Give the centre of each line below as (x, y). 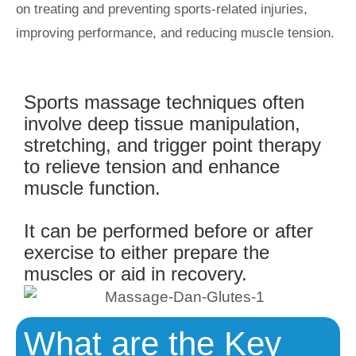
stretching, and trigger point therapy (172, 145)
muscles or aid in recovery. (135, 274)
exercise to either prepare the (147, 252)
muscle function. (92, 188)
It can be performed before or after (168, 231)
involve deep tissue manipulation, (162, 124)
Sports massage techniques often (164, 102)
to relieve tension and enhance (152, 166)
